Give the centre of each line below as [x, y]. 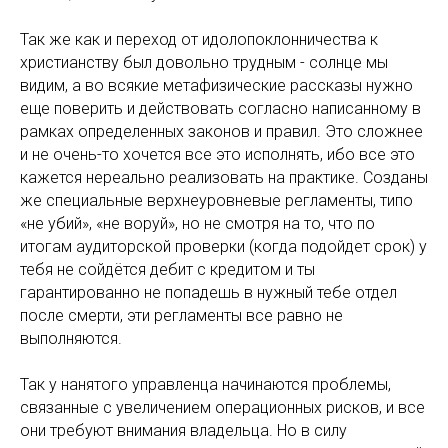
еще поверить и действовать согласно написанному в [220, 108]
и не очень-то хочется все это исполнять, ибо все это [217, 154]
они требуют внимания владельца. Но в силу [183, 430]
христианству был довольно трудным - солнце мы [204, 62]
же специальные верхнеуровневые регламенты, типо [216, 200]
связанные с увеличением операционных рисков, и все [222, 407]
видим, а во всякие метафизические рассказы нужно [216, 85]
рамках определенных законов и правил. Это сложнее [221, 131]
